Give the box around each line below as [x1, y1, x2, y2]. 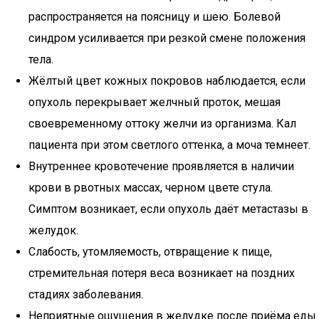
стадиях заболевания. [28, 288, 143, 301]
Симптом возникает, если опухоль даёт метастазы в [28, 202, 308, 216]
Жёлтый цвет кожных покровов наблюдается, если [28, 74, 305, 88]
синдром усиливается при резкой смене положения [28, 31, 305, 45]
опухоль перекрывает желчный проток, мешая [28, 95, 281, 109]
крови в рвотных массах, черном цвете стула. [28, 181, 273, 194]
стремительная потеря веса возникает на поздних [28, 266, 295, 280]
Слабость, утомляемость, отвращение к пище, [28, 245, 272, 258]
